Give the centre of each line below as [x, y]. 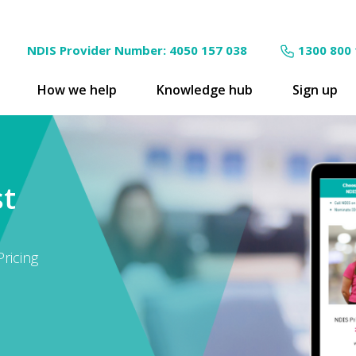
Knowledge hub [205, 90]
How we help [77, 90]
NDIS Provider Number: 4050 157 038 [137, 50]
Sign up [315, 90]
